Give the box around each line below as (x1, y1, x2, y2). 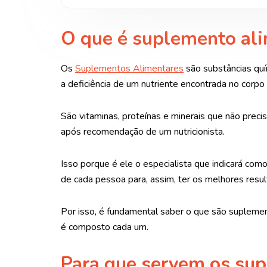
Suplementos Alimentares (75, 61, 184, 75)
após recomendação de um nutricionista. (61, 125, 225, 138)
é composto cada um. (61, 220, 148, 234)
